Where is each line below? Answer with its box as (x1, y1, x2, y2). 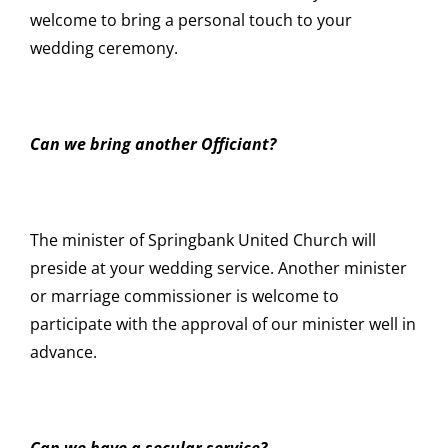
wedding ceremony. (29, 36, 178, 59)
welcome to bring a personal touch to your (29, 8, 352, 31)
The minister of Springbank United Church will (29, 228, 376, 251)
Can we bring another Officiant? (29, 132, 276, 155)
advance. (29, 340, 97, 363)
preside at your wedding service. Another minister (29, 256, 407, 279)
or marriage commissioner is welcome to (29, 284, 339, 307)
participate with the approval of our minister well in (29, 312, 416, 335)
